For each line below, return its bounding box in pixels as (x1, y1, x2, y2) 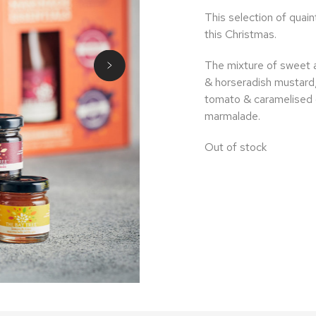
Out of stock (204, 140, 267, 154)
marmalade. (204, 109, 260, 123)
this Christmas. (204, 27, 276, 42)
